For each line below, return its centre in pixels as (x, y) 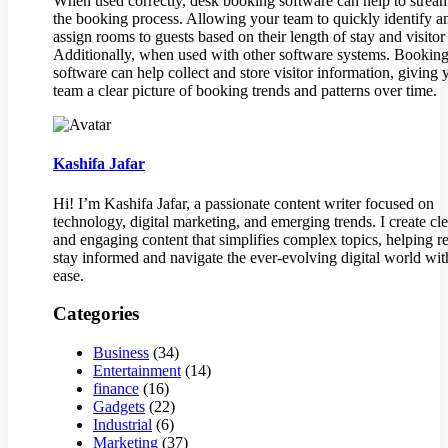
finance (116, 388)
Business (121, 352)
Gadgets (119, 406)
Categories (96, 314)
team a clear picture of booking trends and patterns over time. (245, 90)
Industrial (122, 424)
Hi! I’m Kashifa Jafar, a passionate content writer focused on (243, 203)
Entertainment (137, 370)
